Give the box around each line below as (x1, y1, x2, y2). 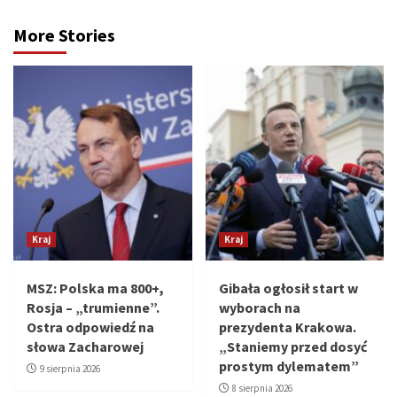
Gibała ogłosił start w (218, 279, 358, 298)
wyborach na (218, 299, 300, 317)
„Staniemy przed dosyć (218, 338, 367, 356)
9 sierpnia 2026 (40, 362, 100, 376)
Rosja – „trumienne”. (27, 299, 160, 317)
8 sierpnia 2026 (231, 382, 292, 395)
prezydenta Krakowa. (218, 318, 356, 337)
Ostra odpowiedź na (27, 318, 154, 337)
